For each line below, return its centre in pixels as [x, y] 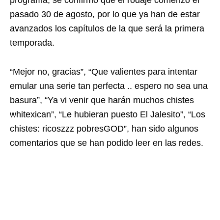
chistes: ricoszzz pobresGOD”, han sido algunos [104, 129]
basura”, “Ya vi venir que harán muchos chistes [102, 100]
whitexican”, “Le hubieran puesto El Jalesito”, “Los [108, 115]
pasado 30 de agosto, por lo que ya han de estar [105, 14]
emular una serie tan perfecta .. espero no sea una [109, 86]
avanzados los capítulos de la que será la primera [107, 29]
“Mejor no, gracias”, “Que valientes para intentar [104, 72]
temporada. [32, 43]
